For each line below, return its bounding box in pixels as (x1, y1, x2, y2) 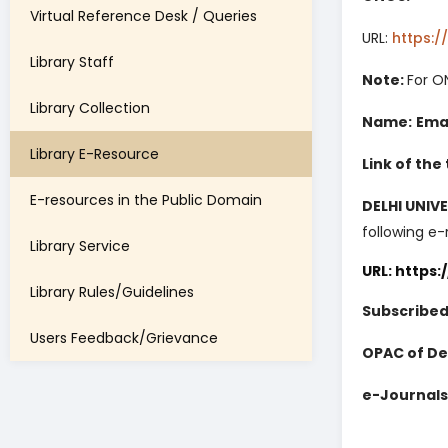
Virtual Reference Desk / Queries (30, 6, 257, 27)
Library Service (30, 236, 130, 257)
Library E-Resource (30, 144, 159, 165)
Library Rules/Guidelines (30, 282, 194, 303)
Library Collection (30, 98, 150, 119)
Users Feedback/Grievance (30, 328, 218, 349)
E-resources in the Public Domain (30, 190, 262, 211)
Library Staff (30, 52, 114, 73)
